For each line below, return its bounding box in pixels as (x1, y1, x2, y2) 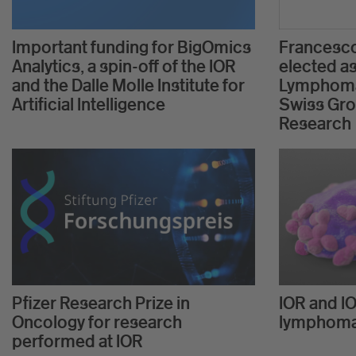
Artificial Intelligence (12, 94, 165, 115)
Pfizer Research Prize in (12, 292, 190, 314)
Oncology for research (12, 311, 182, 333)
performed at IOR (12, 331, 143, 352)
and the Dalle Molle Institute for (12, 75, 245, 96)
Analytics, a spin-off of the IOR (12, 56, 236, 77)
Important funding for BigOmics (12, 37, 251, 58)
